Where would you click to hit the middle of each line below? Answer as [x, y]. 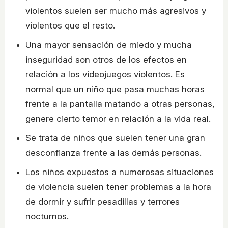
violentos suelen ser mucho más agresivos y [116, 11]
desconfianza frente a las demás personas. [113, 153]
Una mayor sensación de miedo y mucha [109, 45]
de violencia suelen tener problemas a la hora [118, 187]
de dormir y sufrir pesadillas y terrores [103, 202]
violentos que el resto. [70, 26]
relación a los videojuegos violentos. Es [105, 75]
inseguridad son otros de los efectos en [106, 60]
